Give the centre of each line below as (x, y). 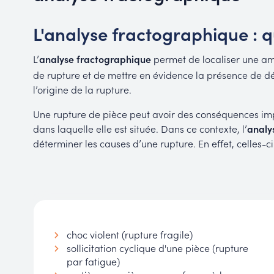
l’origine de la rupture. (82, 90)
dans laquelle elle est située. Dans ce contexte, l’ (140, 129)
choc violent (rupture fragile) (129, 235)
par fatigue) (93, 261)
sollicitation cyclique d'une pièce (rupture (157, 248)
